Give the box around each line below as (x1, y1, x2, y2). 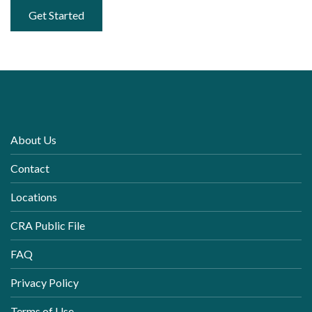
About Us (10, 132, 56, 146)
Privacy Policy (10, 275, 79, 289)
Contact (10, 161, 49, 175)
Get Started (29, 8, 84, 22)
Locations (10, 189, 57, 203)
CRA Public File (10, 218, 85, 232)
